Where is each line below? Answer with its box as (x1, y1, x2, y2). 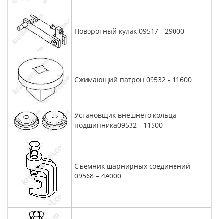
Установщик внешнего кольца (74, 110, 176, 120)
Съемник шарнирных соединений (74, 161, 190, 171)
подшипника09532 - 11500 (74, 120, 163, 130)
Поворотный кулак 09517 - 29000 (74, 26, 184, 36)
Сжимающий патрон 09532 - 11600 (74, 75, 192, 84)
